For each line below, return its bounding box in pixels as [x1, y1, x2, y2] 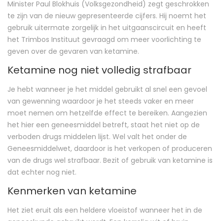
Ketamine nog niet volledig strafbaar [7, 63, 191, 77]
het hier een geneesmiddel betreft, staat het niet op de [7, 119, 200, 130]
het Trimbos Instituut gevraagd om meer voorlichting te [7, 34, 201, 44]
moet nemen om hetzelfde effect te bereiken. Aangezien [7, 108, 207, 118]
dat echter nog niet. [7, 167, 76, 177]
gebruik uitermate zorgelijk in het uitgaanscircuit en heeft [7, 22, 206, 33]
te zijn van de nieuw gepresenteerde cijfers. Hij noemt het [7, 10, 206, 21]
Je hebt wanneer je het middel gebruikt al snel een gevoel [7, 84, 207, 94]
